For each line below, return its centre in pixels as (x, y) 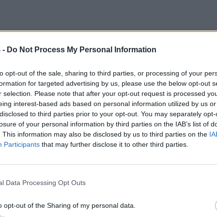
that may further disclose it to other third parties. (114, 145)
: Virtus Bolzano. (48, 191)
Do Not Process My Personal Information (82, 50)
